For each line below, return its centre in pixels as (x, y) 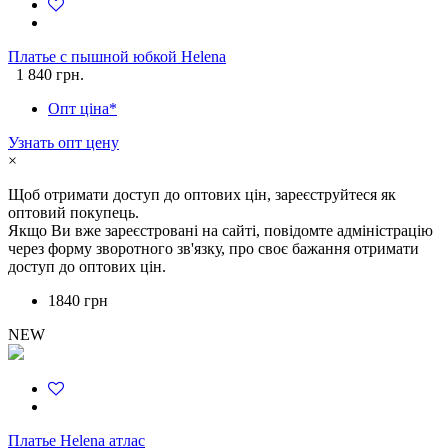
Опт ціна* (82, 109)
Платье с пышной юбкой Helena (117, 57)
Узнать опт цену (63, 143)
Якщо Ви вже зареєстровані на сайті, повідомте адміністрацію (220, 231)
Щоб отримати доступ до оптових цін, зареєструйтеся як (202, 195)
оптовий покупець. (73, 213)
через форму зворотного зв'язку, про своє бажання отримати (213, 249)
